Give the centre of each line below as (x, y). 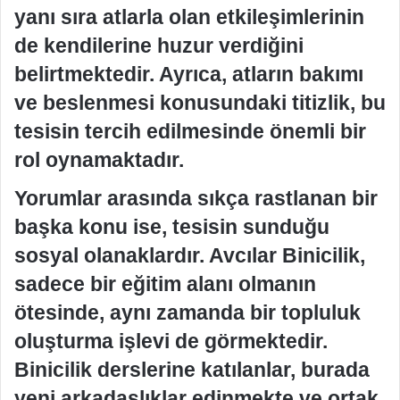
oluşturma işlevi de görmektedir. (171, 341)
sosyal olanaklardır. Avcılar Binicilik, (190, 255)
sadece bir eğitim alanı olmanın (165, 284)
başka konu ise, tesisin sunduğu (172, 227)
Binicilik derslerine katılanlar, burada (192, 370)
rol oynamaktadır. (99, 159)
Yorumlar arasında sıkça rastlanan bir (196, 198)
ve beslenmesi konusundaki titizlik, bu (200, 102)
